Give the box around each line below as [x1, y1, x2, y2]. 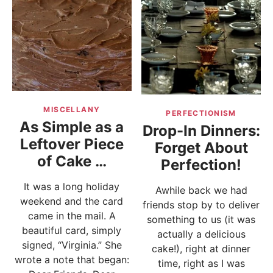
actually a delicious [157, 227, 246, 240]
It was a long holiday [24, 180, 120, 193]
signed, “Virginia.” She [21, 238, 122, 251]
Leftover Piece [19, 135, 124, 153]
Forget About [154, 138, 248, 157]
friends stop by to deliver [143, 198, 260, 211]
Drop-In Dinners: [142, 121, 260, 140]
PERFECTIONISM [166, 108, 236, 118]
